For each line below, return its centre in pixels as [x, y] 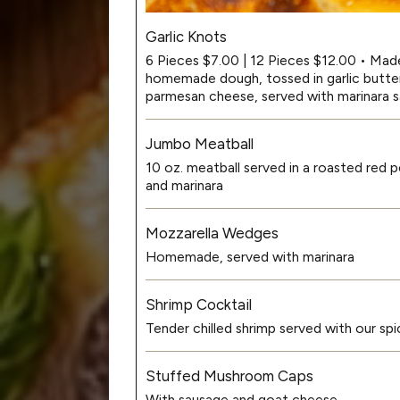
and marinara [184, 185]
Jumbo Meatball [200, 143]
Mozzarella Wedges [212, 233]
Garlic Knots [186, 36]
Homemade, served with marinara [250, 256]
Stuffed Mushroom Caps [229, 375]
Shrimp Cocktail [199, 304]
